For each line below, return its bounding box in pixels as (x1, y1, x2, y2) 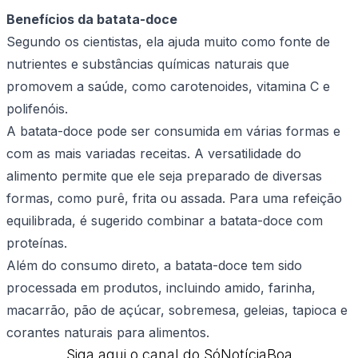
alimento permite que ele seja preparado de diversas (6, 168, 322, 185)
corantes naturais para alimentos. (6, 324, 209, 341)
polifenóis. (6, 101, 68, 117)
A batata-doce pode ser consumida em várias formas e (6, 123, 340, 140)
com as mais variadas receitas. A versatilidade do (6, 145, 301, 162)
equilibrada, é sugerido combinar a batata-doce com (6, 213, 323, 229)
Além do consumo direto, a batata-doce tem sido (6, 257, 302, 274)
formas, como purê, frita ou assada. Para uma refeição (6, 190, 342, 207)
